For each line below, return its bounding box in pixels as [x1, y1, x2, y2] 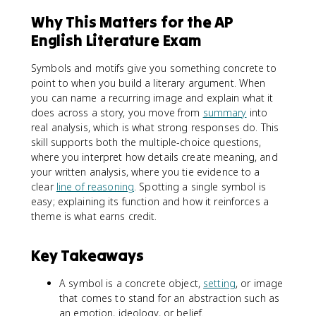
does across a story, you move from [31, 106, 203, 119]
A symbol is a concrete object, [59, 276, 204, 290]
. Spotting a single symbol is [134, 180, 266, 193]
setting [203, 276, 236, 290]
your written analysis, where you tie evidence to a [31, 165, 260, 178]
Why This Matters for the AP [31, 12, 234, 32]
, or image [236, 276, 284, 290]
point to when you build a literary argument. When [31, 76, 266, 90]
